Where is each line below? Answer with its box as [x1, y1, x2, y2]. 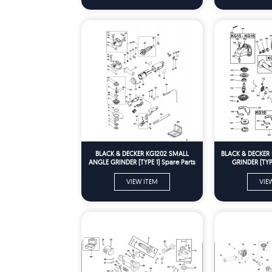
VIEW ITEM [126, 177, 158, 186]
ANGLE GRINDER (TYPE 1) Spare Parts [89, 157, 195, 166]
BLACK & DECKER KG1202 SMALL [95, 149, 189, 158]
